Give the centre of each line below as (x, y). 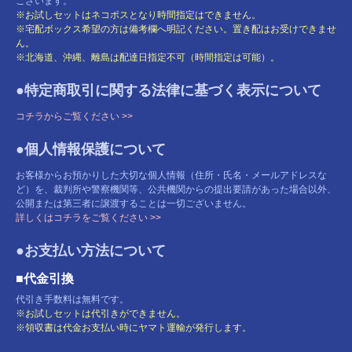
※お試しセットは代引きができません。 (101, 313)
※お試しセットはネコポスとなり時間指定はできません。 (138, 15)
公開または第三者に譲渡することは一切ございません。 (134, 203)
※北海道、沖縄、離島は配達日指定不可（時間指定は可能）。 (148, 57)
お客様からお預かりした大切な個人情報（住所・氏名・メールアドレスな (171, 175)
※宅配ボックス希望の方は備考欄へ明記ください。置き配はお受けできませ (176, 29)
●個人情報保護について (91, 149)
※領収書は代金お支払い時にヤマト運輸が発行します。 (134, 327)
